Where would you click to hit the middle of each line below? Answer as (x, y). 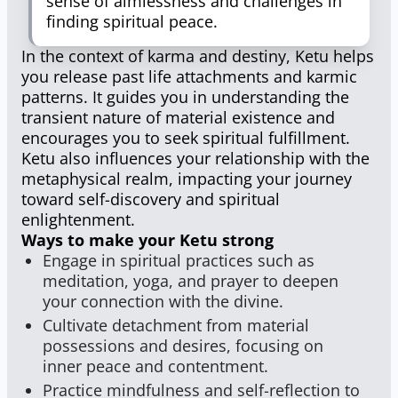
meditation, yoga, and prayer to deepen (191, 281)
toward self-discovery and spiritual (151, 199)
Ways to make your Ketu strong (147, 240)
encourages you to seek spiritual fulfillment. (186, 138)
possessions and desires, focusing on (183, 346)
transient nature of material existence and (178, 117)
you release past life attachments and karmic (189, 76)
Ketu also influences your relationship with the (195, 158)
